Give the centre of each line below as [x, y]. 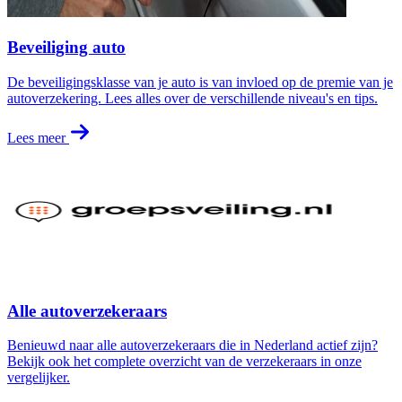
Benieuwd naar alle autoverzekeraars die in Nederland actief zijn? [192, 345]
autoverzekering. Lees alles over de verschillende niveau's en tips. [192, 98]
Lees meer [38, 137]
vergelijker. [39, 378]
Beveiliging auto [66, 48]
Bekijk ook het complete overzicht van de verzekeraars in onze [184, 362]
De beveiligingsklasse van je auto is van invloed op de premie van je [200, 82]
